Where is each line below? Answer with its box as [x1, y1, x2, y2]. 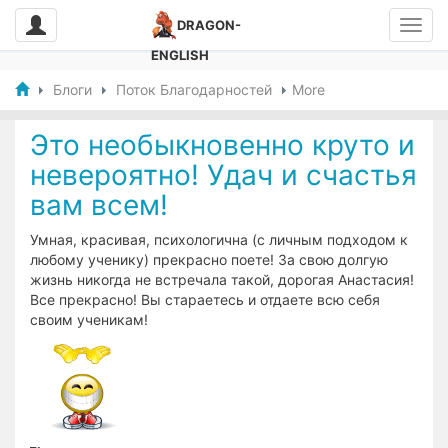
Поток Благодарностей [116, 81, 272, 98]
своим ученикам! [30, 311, 148, 328]
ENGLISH [151, 47, 209, 63]
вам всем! [30, 188, 168, 222]
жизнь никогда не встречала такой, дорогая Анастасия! [30, 271, 414, 288]
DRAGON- [176, 17, 241, 33]
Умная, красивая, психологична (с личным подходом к [30, 231, 408, 248]
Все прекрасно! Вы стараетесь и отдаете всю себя [30, 291, 380, 308]
